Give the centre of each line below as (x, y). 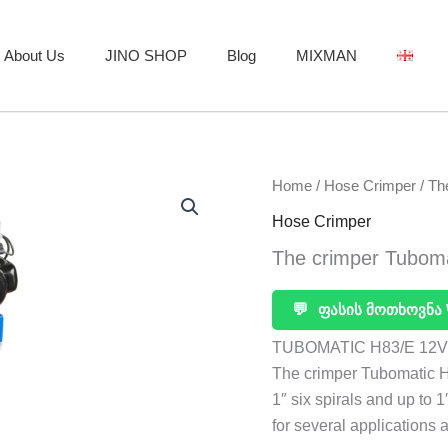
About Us (34, 55)
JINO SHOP (145, 55)
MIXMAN (326, 55)
